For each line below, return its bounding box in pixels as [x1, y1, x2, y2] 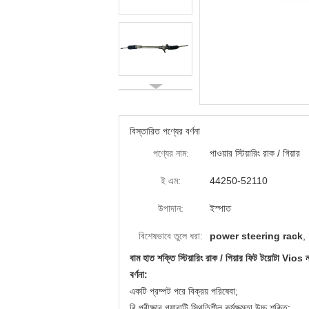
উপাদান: [158, 203, 183, 214]
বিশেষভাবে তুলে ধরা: [139, 230, 203, 241]
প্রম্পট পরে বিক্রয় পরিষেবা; [150, 286, 238, 297]
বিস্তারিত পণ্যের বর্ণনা [130, 126, 200, 137]
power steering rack [210, 230, 303, 241]
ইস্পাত [210, 203, 231, 214]
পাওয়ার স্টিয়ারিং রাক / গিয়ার [210, 148, 300, 159]
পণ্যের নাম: [152, 148, 189, 159]
